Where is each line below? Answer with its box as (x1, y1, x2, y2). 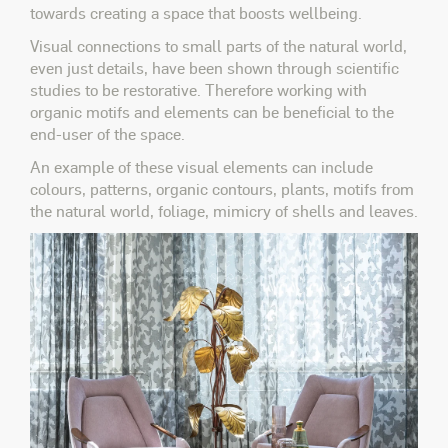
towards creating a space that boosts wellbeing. (30, 2, 362, 24)
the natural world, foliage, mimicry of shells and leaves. (30, 200, 418, 222)
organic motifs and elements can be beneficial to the (30, 101, 394, 123)
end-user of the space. (30, 123, 185, 145)
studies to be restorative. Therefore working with (30, 79, 367, 101)
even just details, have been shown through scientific (30, 57, 399, 79)
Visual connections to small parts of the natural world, (30, 35, 407, 57)
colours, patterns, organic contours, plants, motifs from (30, 178, 414, 200)
